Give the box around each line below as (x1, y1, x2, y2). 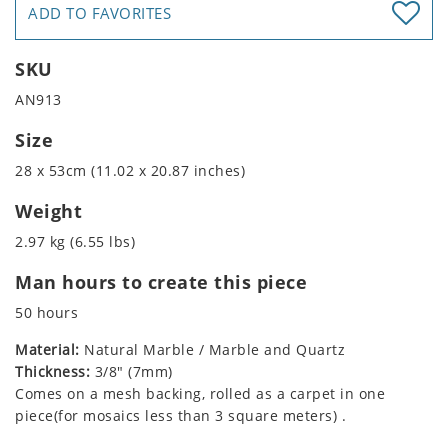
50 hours (15, 303, 78, 323)
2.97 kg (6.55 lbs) (15, 232, 135, 252)
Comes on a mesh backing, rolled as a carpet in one (15, 384, 385, 404)
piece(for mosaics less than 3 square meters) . (15, 406, 346, 426)
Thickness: (15, 362, 90, 382)
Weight (15, 199, 82, 224)
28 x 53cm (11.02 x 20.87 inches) (15, 161, 245, 181)
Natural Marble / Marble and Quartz (79, 340, 345, 360)
